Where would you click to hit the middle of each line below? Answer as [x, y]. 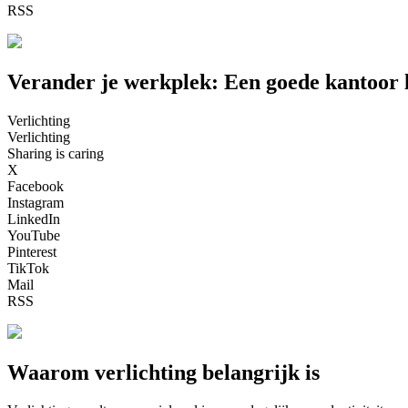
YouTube [34, 235]
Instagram [36, 202]
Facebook [36, 186]
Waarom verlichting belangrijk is [163, 372]
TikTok [28, 268]
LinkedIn [34, 219]
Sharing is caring [56, 153]
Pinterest [32, 251]
